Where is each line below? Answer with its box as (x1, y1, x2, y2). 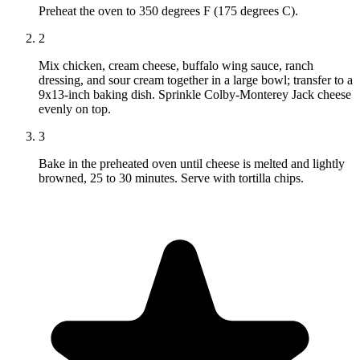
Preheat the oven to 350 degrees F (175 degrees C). (39, 4, 298, 18)
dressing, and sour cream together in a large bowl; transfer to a (39, 73, 353, 88)
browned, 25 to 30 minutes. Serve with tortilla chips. (39, 171, 304, 186)
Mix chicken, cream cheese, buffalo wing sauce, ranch (39, 59, 313, 73)
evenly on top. (39, 102, 111, 117)
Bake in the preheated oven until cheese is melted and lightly (39, 157, 345, 171)
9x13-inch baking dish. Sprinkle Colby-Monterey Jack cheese (39, 88, 351, 102)
